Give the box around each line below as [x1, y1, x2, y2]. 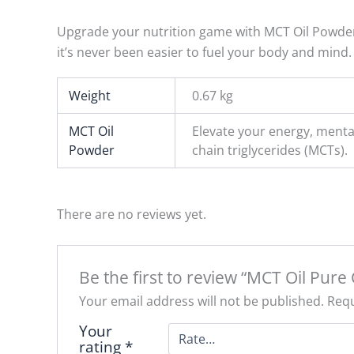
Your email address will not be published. [78, 292, 324, 311]
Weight [69, 86, 111, 104]
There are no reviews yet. [57, 205, 206, 223]
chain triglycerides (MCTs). [192, 141, 348, 159]
